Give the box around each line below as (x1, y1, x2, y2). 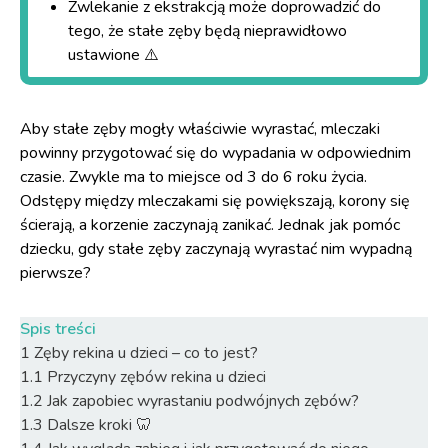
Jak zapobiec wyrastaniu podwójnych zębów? (47, 390, 359, 412)
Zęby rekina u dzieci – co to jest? (34, 342, 258, 364)
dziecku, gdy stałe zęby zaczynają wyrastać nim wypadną (20, 238, 412, 260)
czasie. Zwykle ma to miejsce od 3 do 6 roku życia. (20, 166, 367, 188)
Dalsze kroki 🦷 (47, 414, 152, 436)
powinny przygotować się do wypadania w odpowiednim (20, 142, 411, 164)
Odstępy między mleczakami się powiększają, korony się (20, 190, 410, 212)
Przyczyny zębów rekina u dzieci (47, 366, 266, 388)
